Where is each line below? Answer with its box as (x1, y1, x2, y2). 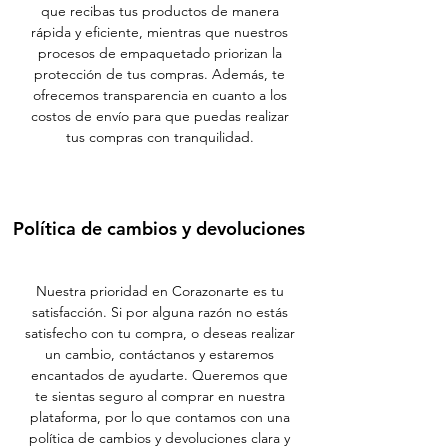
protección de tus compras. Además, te (34, 65, 285, 83)
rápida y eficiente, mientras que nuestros (31, 23, 288, 41)
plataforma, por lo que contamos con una (29, 408, 290, 426)
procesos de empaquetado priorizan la (37, 44, 282, 62)
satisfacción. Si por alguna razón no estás (31, 303, 288, 321)
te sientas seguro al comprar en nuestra (34, 387, 285, 405)
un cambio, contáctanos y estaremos (45, 345, 274, 363)
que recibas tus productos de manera (40, 2, 279, 20)
